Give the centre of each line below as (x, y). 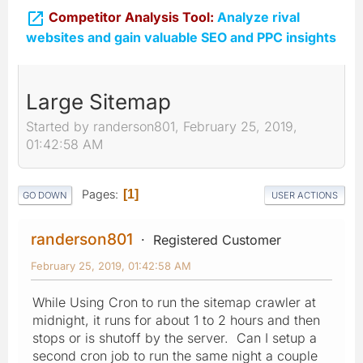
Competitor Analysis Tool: (131, 17)
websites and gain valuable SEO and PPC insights (181, 37)
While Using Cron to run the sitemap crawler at (174, 302)
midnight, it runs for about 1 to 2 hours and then (176, 320)
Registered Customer (217, 239)
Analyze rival (257, 17)
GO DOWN (45, 195)
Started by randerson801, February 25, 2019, (162, 127)
